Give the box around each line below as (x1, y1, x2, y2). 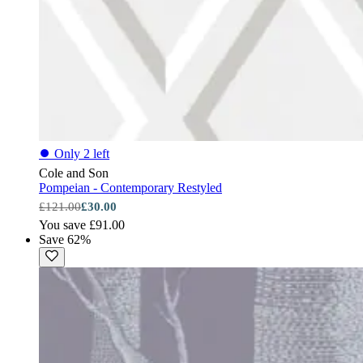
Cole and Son (39, 165, 109, 180)
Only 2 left (54, 146, 109, 160)
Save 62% (39, 232, 91, 246)
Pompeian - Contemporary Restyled (39, 180, 222, 194)
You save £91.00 (39, 217, 125, 232)
